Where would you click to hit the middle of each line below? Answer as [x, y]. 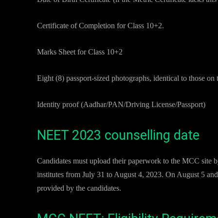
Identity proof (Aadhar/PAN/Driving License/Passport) [121, 104]
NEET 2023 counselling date [118, 135]
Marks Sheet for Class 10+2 [80, 52]
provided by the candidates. [79, 188]
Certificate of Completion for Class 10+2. [100, 26]
